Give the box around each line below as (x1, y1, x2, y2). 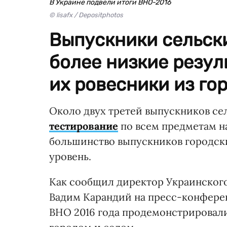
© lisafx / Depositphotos (49, 11, 123, 19)
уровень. (49, 149, 91, 163)
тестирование (49, 119, 118, 132)
